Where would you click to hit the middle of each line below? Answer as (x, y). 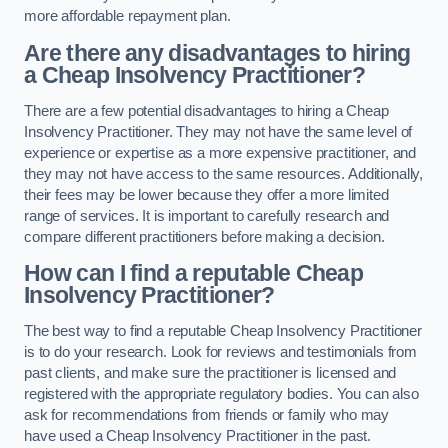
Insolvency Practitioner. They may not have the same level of (218, 131)
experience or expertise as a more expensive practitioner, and (220, 152)
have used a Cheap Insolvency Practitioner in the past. (198, 435)
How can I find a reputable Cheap (194, 273)
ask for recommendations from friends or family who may (207, 414)
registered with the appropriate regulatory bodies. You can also (221, 393)
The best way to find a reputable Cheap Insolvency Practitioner (223, 330)
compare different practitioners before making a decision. (204, 236)
